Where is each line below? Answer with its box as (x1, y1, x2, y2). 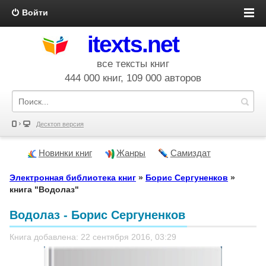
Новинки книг (38, 148, 92, 158)
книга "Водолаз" (9, 185, 79, 194)
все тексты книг (97, 58, 169, 69)
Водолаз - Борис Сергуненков (9, 208, 185, 221)
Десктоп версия (36, 121, 84, 128)
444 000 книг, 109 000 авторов (65, 72, 201, 84)
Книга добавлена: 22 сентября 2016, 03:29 (9, 232, 176, 242)
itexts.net (87, 31, 179, 57)
